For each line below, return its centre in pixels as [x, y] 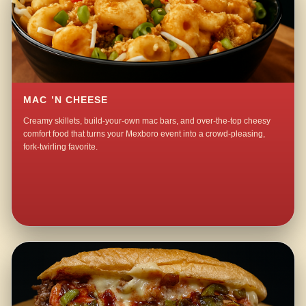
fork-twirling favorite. [61, 147]
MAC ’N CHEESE [66, 100]
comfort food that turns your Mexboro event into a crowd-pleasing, [144, 134]
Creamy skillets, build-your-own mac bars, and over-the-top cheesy [147, 121]
